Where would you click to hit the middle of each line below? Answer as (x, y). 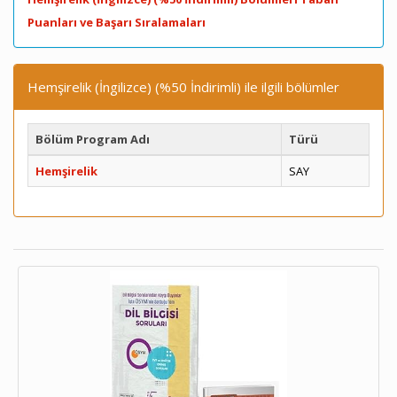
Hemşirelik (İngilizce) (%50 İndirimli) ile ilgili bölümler (183, 87)
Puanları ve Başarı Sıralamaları (117, 22)
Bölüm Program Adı (93, 139)
